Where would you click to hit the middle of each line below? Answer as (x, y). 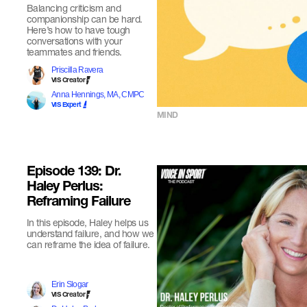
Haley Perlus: (64, 188)
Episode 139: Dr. (74, 173)
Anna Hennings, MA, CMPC (98, 95)
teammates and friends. (74, 52)
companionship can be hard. (84, 19)
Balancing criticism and (74, 8)
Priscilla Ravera (77, 70)
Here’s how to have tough (78, 30)
